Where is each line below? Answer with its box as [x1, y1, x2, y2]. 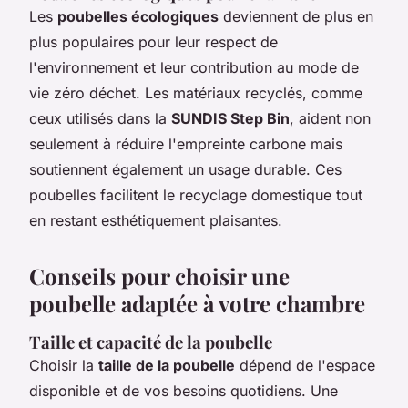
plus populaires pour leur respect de [29, 32, 278, 51]
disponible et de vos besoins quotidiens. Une [29, 381, 338, 400]
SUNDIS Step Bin [171, 108, 290, 127]
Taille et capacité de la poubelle [29, 330, 272, 353]
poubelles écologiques [57, 6, 219, 25]
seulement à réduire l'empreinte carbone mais [29, 134, 342, 153]
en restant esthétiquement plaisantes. [29, 210, 282, 229]
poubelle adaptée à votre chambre [29, 288, 365, 318]
